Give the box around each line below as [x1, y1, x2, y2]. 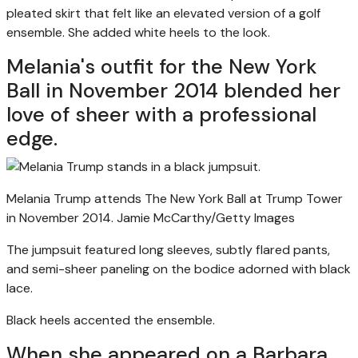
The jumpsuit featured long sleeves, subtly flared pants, [6, 241, 330, 258]
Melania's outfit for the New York [6, 53, 317, 80]
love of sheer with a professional [6, 101, 316, 128]
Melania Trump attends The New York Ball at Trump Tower [6, 189, 343, 207]
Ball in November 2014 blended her [6, 77, 340, 104]
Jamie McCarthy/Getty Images [117, 209, 295, 226]
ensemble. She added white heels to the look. [6, 23, 270, 41]
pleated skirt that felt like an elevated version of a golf [6, 4, 320, 22]
